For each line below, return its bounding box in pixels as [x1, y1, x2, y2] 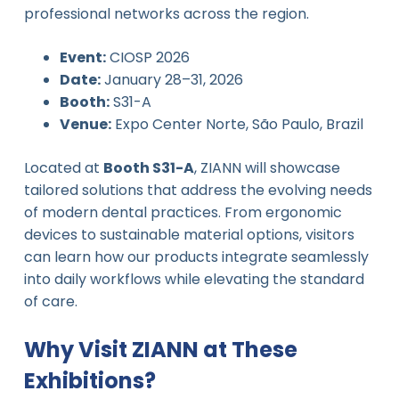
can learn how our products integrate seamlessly [23, 246, 369, 267]
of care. [23, 290, 77, 312]
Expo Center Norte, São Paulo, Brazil [110, 113, 363, 134]
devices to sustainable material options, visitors [23, 224, 354, 245]
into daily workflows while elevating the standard [23, 268, 364, 289]
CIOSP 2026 [105, 46, 190, 68]
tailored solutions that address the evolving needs [23, 179, 372, 200]
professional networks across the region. [23, 3, 309, 24]
